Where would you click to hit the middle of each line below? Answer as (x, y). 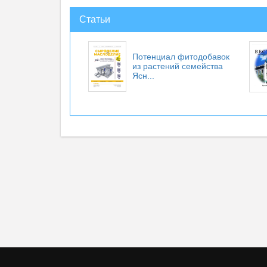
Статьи (95, 19)
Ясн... (143, 76)
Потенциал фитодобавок (181, 57)
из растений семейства (178, 66)
